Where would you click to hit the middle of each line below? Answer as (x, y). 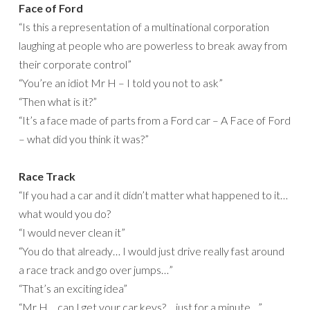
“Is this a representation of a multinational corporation (144, 27)
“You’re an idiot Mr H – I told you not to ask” (121, 83)
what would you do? (65, 214)
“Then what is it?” (58, 102)
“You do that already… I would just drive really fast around (152, 251)
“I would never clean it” (72, 232)
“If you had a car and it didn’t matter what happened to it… (153, 195)
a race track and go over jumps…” (96, 270)
